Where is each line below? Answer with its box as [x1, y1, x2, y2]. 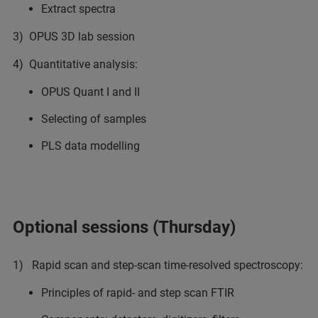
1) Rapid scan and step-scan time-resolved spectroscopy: [13, 258, 303, 272]
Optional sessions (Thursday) [13, 217, 236, 237]
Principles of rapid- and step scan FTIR [41, 286, 234, 300]
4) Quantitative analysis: [13, 57, 138, 71]
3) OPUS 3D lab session [13, 30, 135, 43]
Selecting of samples [41, 112, 146, 126]
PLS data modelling [41, 139, 140, 153]
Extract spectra [41, 2, 116, 16]
